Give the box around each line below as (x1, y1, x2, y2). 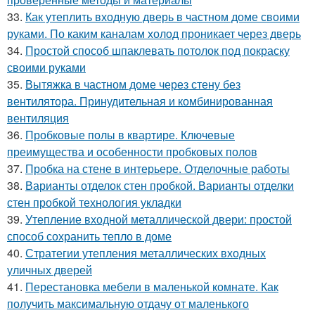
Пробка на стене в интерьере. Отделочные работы (25, 160, 290, 176)
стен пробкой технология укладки (7, 193, 181, 210)
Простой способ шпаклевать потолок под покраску (25, 41, 290, 58)
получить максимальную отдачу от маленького (7, 295, 249, 311)
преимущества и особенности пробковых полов (7, 143, 257, 160)
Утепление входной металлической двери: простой (25, 210, 292, 227)
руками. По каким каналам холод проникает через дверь (7, 25, 301, 41)
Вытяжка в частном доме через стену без (25, 75, 240, 92)
